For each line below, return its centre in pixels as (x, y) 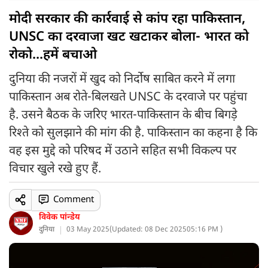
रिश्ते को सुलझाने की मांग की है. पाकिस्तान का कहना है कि (133, 133)
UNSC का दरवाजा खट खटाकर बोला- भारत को (129, 37)
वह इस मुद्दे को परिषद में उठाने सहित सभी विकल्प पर (123, 151)
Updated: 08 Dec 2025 (149, 230)
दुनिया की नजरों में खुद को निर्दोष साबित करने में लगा (122, 80)
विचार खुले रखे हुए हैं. (55, 169)
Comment (73, 200)
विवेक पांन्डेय (60, 217)
